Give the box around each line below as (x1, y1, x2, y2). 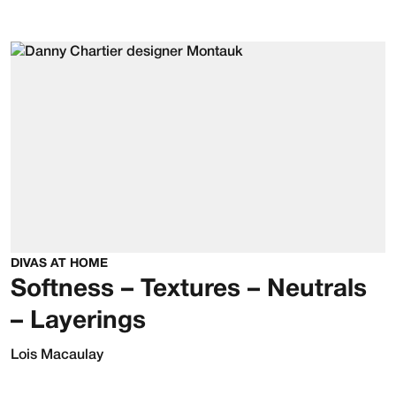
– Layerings (11, 309, 146, 333)
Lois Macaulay (11, 348, 103, 362)
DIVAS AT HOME (11, 257, 108, 270)
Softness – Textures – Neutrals (11, 278, 367, 301)
